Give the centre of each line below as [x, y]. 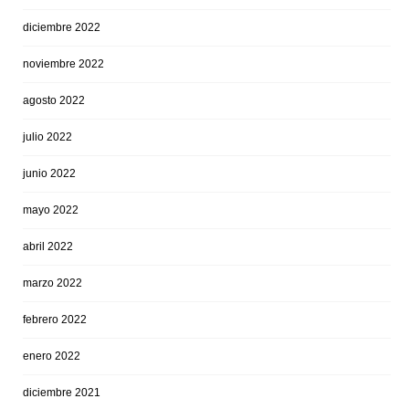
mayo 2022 [51, 210]
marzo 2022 [52, 283]
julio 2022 [47, 137]
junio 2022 [49, 174]
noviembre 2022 [63, 64]
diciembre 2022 [62, 28]
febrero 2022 [55, 320]
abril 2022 [48, 247]
